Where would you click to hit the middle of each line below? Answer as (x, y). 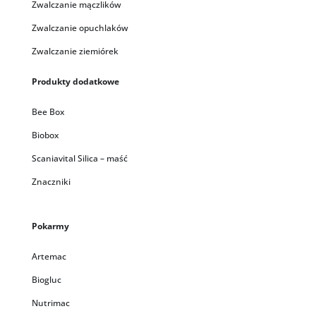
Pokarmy (50, 226)
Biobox (45, 135)
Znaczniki (51, 182)
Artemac (49, 257)
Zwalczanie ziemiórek (75, 51)
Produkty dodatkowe (75, 82)
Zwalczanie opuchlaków (80, 28)
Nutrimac (50, 303)
